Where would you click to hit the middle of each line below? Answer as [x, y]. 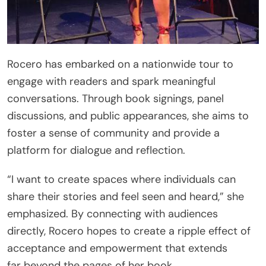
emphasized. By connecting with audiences [113, 213]
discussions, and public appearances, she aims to [128, 115]
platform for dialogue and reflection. [96, 150]
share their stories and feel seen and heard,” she [126, 196]
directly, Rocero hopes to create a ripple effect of [129, 231]
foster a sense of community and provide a [113, 133]
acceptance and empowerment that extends [117, 248]
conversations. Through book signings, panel [115, 98]
